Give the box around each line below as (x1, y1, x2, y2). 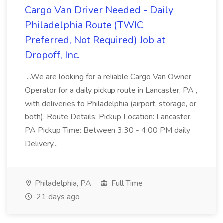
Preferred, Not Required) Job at (25, 33, 165, 47)
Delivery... (25, 138, 60, 149)
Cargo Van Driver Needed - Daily (25, 3, 173, 17)
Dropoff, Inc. (25, 48, 80, 62)
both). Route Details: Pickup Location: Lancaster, (25, 111, 192, 122)
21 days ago (34, 191, 80, 202)
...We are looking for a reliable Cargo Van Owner (25, 71, 191, 82)
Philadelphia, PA (33, 178, 91, 189)
